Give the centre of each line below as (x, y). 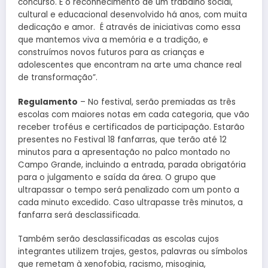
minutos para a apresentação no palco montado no (124, 152)
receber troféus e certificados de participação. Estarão (131, 127)
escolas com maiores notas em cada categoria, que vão (134, 114)
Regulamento (48, 102)
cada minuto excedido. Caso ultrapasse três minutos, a (130, 202)
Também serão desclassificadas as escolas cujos (118, 239)
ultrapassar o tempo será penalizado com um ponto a (129, 190)
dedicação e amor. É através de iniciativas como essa (129, 28)
